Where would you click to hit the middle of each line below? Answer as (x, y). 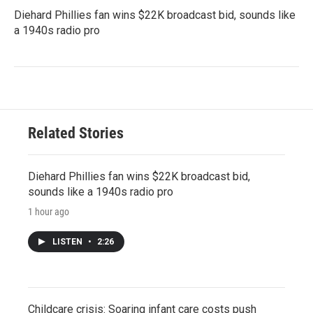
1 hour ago (49, 211)
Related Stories (76, 133)
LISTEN (68, 241)
